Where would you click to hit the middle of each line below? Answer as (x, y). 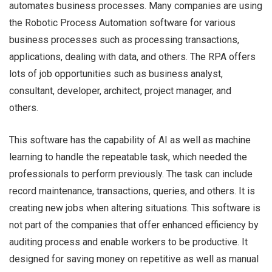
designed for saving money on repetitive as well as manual (134, 259)
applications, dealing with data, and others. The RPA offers (132, 57)
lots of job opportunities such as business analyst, (116, 74)
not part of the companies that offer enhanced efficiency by (134, 225)
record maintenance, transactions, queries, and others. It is (132, 191)
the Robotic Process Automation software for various (122, 23)
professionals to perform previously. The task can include (131, 174)
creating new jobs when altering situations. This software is (135, 208)
